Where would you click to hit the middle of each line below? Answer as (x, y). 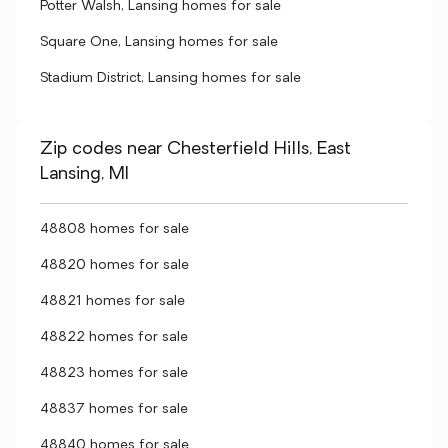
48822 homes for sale (114, 337)
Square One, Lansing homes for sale (159, 42)
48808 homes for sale (114, 229)
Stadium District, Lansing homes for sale (170, 78)
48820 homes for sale (114, 265)
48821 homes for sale (112, 301)
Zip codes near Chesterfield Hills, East (195, 149)
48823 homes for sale (114, 373)
